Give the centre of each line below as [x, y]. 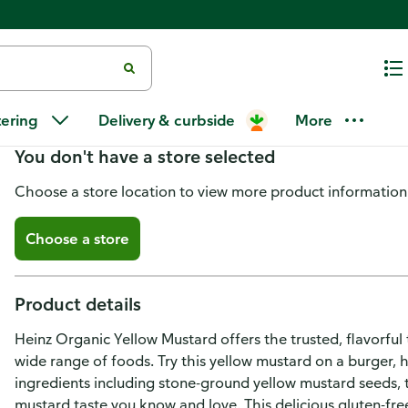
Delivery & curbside [167, 120]
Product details [78, 304]
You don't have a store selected [145, 156]
